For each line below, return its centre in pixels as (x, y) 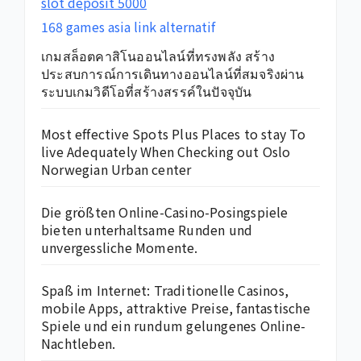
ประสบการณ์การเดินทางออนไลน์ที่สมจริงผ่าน (173, 74)
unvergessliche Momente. (120, 248)
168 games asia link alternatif (128, 27)
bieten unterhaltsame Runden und (147, 230)
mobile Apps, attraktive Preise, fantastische (176, 308)
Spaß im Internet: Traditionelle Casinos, (165, 290)
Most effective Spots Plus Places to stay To (174, 134)
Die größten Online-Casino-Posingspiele (165, 212)
